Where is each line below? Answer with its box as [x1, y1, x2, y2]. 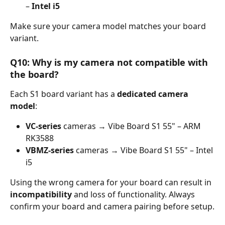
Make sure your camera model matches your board [10, 20, 208, 32]
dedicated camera [117, 88, 190, 99]
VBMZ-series [26, 144, 74, 156]
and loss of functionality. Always [72, 188, 197, 200]
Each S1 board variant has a [10, 88, 117, 99]
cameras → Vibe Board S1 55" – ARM [61, 120, 203, 132]
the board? [10, 68, 59, 80]
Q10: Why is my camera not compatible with [10, 56, 210, 68]
